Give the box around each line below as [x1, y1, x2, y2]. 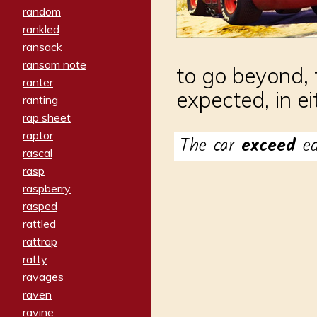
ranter [23, 75, 53, 90]
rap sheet [23, 110, 71, 125]
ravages [23, 270, 64, 284]
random [23, 4, 61, 19]
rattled [23, 217, 56, 231]
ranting [23, 93, 58, 108]
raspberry [23, 181, 71, 196]
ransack [23, 40, 62, 54]
